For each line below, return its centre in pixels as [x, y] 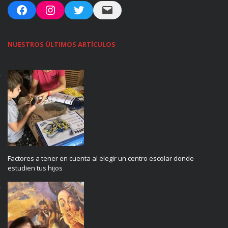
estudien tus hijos [35, 168]
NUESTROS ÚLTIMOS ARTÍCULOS [62, 45]
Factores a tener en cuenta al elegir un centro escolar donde [101, 159]
